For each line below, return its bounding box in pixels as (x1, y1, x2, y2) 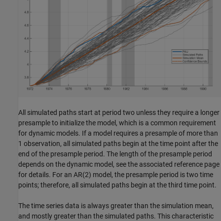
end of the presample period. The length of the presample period (18, 149, 212, 158)
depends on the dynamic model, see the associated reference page (18, 160, 220, 168)
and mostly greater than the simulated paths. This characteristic (18, 212, 214, 220)
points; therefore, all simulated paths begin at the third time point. (18, 181, 217, 189)
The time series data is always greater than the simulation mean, (18, 201, 214, 210)
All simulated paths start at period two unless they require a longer (18, 108, 220, 116)
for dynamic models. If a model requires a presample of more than (18, 129, 218, 137)
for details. (18, 170, 51, 179)
